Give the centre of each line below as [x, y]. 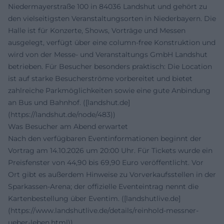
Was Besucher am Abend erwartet [68, 126]
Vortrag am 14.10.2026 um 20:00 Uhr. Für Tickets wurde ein [110, 150]
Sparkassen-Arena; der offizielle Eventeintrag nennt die [103, 186]
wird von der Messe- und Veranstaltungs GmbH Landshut [108, 54]
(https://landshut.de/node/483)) [62, 114]
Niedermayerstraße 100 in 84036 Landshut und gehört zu [107, 6]
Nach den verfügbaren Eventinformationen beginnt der [105, 138]
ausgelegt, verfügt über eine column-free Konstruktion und [112, 42]
